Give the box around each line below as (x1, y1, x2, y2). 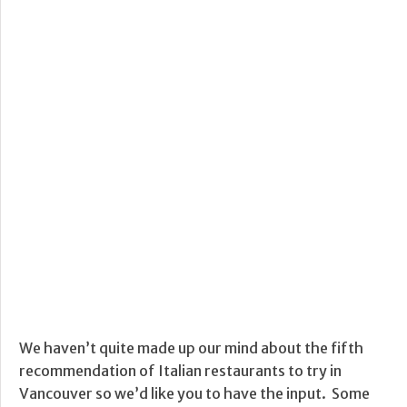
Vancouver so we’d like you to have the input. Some (19, 384, 370, 403)
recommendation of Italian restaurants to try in (19, 362, 342, 381)
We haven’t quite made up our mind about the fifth (19, 339, 363, 358)
